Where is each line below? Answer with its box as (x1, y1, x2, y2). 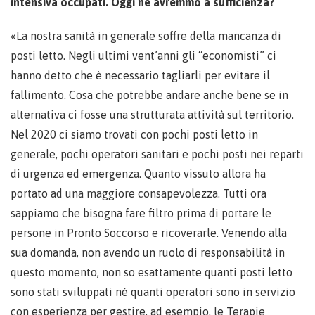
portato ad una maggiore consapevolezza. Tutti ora (11, 187, 266, 200)
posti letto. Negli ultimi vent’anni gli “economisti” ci (11, 49, 276, 62)
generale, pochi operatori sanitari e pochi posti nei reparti (11, 148, 304, 160)
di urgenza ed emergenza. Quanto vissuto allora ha (11, 167, 266, 180)
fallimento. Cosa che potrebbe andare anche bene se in (11, 89, 288, 101)
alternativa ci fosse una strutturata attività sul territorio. (11, 108, 294, 121)
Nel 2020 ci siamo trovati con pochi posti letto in (11, 128, 258, 141)
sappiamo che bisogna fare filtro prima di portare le (11, 207, 271, 219)
